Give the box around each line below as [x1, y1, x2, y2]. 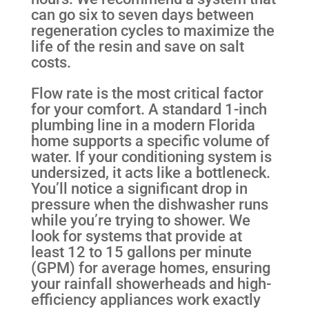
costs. [30, 52, 71, 71]
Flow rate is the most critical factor [30, 83, 263, 102]
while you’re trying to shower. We [30, 210, 250, 229]
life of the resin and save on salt [30, 37, 244, 55]
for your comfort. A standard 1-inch [30, 99, 267, 118]
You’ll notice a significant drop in [30, 179, 248, 197]
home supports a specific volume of [30, 131, 270, 150]
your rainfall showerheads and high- [30, 274, 271, 292]
